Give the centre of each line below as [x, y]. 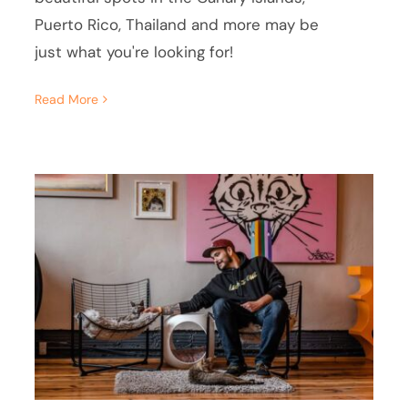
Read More [67, 99]
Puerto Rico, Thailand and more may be [177, 24]
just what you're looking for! [134, 51]
